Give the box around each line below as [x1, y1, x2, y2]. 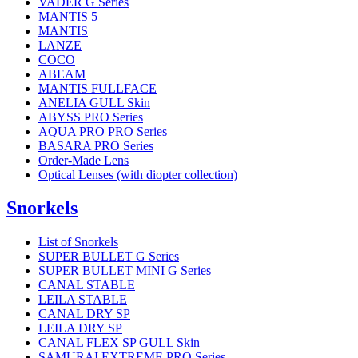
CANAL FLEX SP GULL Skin [38, 336, 200, 350]
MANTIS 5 [38, 9, 97, 23]
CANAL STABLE [38, 278, 135, 292]
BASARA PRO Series [38, 138, 153, 153]
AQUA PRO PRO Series [38, 124, 167, 138]
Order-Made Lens [38, 153, 129, 167]
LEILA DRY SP [38, 321, 122, 336]
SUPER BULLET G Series [38, 249, 179, 264]
